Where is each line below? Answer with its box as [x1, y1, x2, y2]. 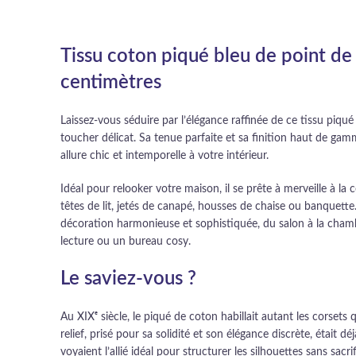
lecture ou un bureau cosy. [60, 236, 191, 247]
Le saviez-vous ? [60, 269, 196, 288]
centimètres [60, 73, 161, 92]
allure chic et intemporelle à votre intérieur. [60, 150, 269, 161]
